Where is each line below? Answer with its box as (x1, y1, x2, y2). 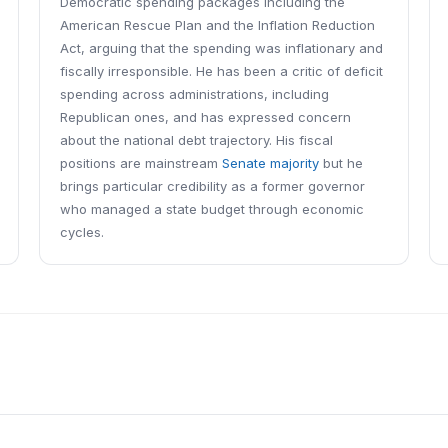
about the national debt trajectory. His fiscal (59, 132, 333, 148)
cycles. (59, 224, 104, 240)
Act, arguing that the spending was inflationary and (59, 40, 383, 56)
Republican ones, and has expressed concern (59, 109, 351, 125)
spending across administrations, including (59, 86, 329, 102)
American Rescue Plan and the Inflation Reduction (59, 17, 375, 33)
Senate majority (221, 155, 319, 171)
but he (318, 155, 363, 171)
